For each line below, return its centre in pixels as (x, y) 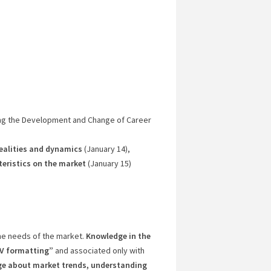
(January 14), (106, 149)
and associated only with (99, 250)
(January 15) (108, 163)
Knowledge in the (118, 236)
